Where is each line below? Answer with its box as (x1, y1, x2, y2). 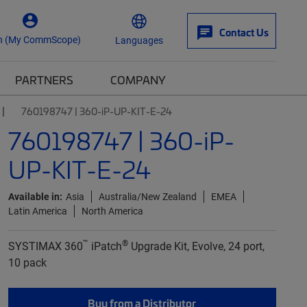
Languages (115, 33, 163, 47)
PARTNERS (15, 72, 73, 87)
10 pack (8, 255, 47, 269)
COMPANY (110, 72, 166, 87)
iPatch (88, 238, 122, 253)
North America (81, 204, 143, 217)
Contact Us (219, 25, 269, 39)
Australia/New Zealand (98, 190, 197, 203)
